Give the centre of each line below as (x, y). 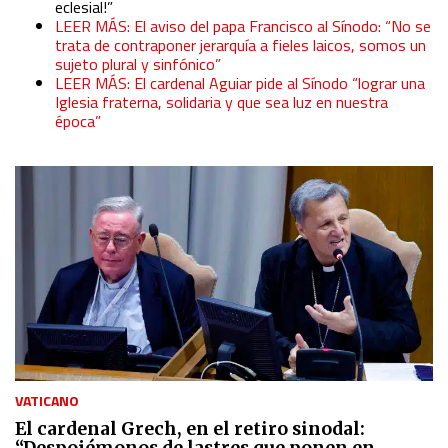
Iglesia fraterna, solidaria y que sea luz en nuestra (221, 102)
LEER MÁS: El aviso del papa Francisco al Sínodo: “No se (243, 26)
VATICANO (47, 400)
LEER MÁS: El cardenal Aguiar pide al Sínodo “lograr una (240, 83)
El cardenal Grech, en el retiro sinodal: (190, 428)
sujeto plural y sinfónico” (138, 64)
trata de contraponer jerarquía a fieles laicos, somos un (240, 45)
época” (78, 121)
